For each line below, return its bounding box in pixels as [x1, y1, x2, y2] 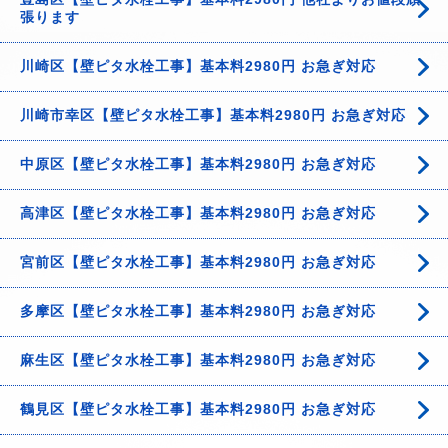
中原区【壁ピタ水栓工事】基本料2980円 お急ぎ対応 [20, 156, 376, 172]
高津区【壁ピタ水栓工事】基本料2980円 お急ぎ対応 [20, 205, 376, 221]
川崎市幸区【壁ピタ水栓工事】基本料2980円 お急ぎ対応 [20, 107, 406, 123]
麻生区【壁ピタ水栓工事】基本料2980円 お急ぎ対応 [20, 352, 376, 368]
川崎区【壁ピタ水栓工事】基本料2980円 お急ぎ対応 [20, 58, 376, 74]
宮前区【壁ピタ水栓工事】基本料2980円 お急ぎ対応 [20, 254, 376, 270]
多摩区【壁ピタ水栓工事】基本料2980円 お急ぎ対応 [20, 303, 376, 319]
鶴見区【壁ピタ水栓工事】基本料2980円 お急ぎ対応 [20, 401, 376, 417]
